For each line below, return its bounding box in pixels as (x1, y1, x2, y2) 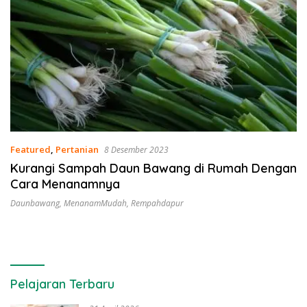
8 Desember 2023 (104, 144, 169, 156)
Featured (10, 143, 51, 156)
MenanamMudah (64, 197, 127, 210)
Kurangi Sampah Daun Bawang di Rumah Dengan (10, 160, 297, 177)
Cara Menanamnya (10, 176, 120, 193)
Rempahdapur (131, 197, 184, 210)
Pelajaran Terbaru (10, 276, 114, 293)
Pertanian (56, 143, 99, 156)
